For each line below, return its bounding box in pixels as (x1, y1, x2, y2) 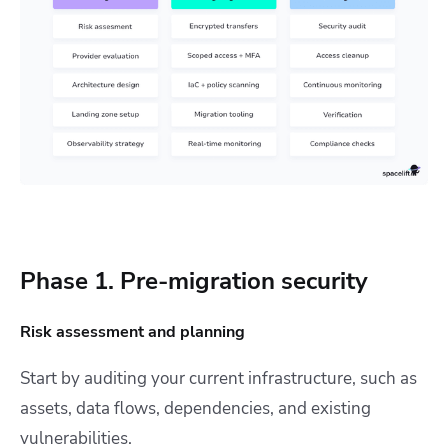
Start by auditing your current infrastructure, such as (20, 367, 417, 391)
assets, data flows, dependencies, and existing (20, 397, 371, 421)
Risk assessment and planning (20, 320, 245, 343)
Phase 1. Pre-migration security (20, 264, 368, 297)
